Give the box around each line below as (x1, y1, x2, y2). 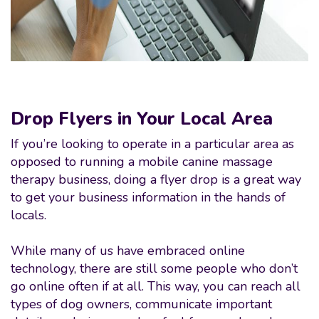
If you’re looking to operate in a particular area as (11, 135, 294, 152)
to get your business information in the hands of (11, 189, 286, 206)
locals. (11, 206, 46, 224)
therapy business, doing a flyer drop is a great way (11, 171, 301, 188)
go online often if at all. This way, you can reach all (11, 278, 300, 295)
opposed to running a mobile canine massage (11, 153, 273, 170)
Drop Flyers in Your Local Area (11, 106, 273, 131)
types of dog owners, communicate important (11, 296, 272, 313)
